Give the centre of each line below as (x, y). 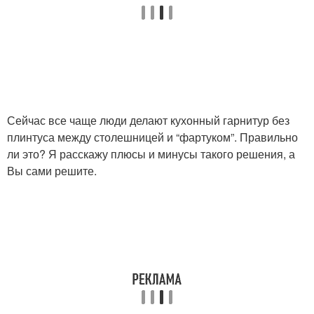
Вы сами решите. (52, 171)
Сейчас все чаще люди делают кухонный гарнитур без (148, 120)
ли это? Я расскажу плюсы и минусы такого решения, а (151, 154)
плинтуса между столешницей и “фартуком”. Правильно (152, 137)
